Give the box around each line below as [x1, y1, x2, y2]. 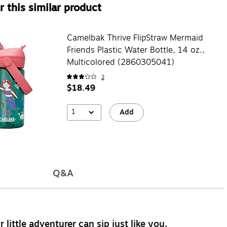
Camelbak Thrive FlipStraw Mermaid [66, 31, 203, 44]
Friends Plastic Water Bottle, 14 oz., [66, 44, 205, 56]
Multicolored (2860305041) [66, 56, 174, 68]
